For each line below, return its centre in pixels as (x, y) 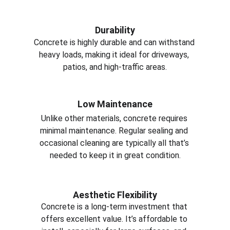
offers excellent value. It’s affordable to (115, 219)
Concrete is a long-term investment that (115, 207)
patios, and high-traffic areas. (115, 67)
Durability (115, 30)
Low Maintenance (115, 104)
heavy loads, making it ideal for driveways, (115, 55)
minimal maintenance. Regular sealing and (115, 131)
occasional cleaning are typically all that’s (115, 143)
